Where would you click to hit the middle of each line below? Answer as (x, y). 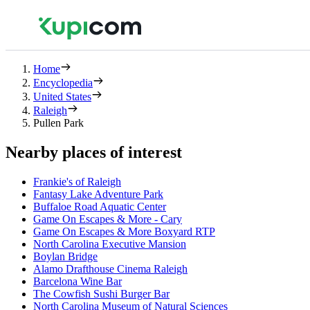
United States (62, 97)
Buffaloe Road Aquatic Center (100, 206)
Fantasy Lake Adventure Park (98, 194)
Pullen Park (58, 123)
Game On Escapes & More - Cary (108, 219)
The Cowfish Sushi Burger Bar (101, 293)
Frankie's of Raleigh (77, 181)
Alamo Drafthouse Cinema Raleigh (110, 268)
